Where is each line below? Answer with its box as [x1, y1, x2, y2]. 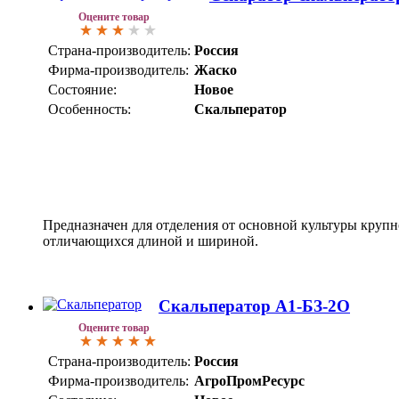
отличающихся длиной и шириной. [43, 233, 258, 249]
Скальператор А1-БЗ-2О [159, 296, 350, 315]
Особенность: [48, 102, 131, 118]
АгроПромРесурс [194, 372, 305, 388]
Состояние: [48, 82, 117, 98]
